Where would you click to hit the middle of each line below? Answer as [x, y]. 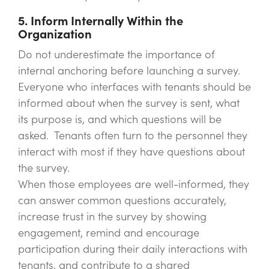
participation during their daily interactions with [133, 249]
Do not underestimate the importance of [116, 55]
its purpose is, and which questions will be [120, 119]
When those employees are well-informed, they [134, 184]
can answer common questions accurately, [122, 201]
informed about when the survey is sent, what [129, 103]
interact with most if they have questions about [131, 152]
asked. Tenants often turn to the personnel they [133, 136]
